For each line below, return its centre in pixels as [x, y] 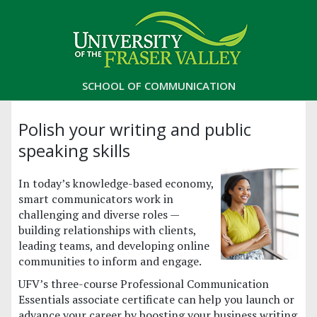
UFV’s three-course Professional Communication [144, 284]
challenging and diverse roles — [99, 214]
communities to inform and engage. [110, 261]
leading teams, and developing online [114, 246]
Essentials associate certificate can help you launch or [156, 299]
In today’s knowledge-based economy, [116, 183]
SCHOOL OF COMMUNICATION [158, 86]
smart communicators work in [96, 199]
